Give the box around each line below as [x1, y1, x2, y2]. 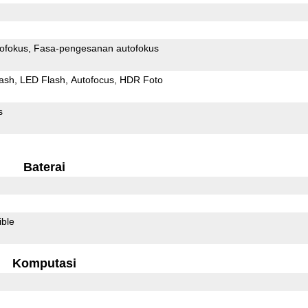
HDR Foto [119, 74, 163, 85]
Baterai [23, 159, 65, 174]
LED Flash [19, 74, 65, 85]
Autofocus [70, 74, 114, 85]
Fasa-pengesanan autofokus [33, 42, 159, 54]
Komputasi [12, 256, 76, 270]
